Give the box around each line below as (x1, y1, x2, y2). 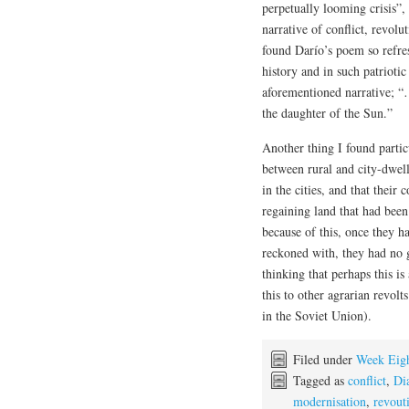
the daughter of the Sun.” (262, 104, 393, 121)
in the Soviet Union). (262, 307, 372, 324)
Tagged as (293, 372, 348, 389)
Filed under (293, 351, 356, 368)
